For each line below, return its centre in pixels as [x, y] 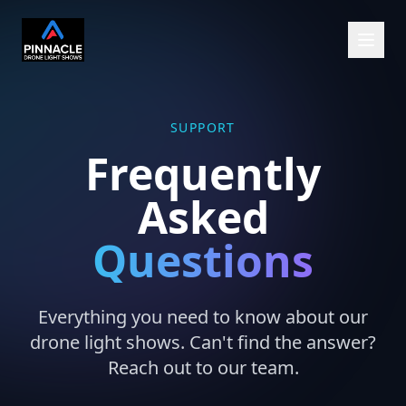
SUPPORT [203, 127]
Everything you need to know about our [203, 317]
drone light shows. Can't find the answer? [203, 342]
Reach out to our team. [203, 367]
